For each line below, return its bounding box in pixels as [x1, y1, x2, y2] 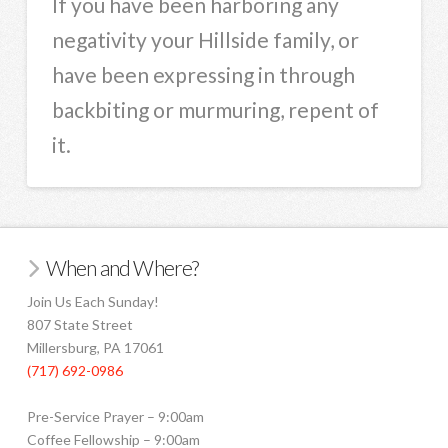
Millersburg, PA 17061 [26, 338, 164, 356]
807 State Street [26, 315, 133, 333]
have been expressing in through [51, 61, 355, 87]
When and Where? [45, 255, 199, 281]
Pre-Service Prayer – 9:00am [26, 407, 204, 425]
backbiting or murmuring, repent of [51, 96, 379, 122]
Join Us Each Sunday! [26, 292, 159, 310]
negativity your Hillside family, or [51, 26, 359, 52]
